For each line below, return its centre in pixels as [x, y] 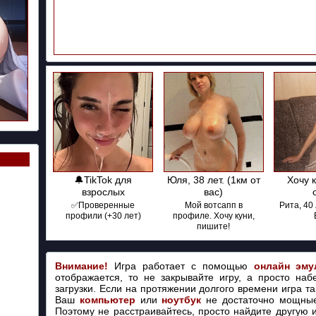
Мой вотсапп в [213, 205]
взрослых [103, 192]
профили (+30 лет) [103, 216]
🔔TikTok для [103, 180]
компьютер [107, 300]
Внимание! [81, 266]
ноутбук [182, 300]
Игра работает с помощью [181, 266]
